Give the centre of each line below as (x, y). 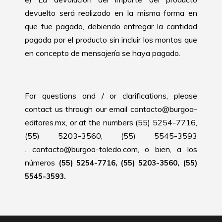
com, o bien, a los (160, 149)
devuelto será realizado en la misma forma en (111, 13)
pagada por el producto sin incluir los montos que (111, 39)
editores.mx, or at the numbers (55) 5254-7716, (111, 122)
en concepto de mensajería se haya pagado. (103, 53)
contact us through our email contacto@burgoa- (111, 109)
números (42, 162)
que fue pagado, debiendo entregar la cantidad (111, 26)
